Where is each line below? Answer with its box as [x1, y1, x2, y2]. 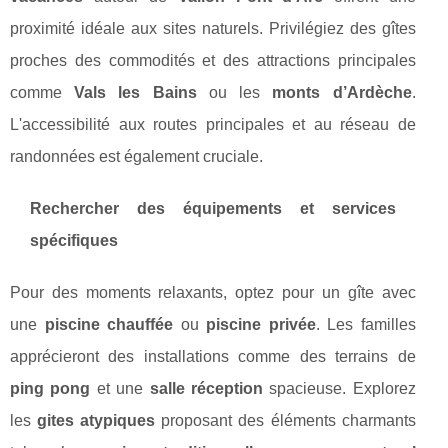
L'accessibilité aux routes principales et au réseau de [10, 116, 416, 134]
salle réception [149, 380, 263, 398]
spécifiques [30, 232, 118, 250]
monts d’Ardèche [272, 84, 412, 102]
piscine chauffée [44, 316, 174, 334]
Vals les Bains [74, 84, 197, 102]
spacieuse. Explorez [262, 380, 416, 398]
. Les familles [315, 316, 416, 334]
